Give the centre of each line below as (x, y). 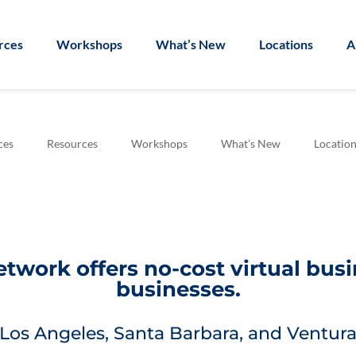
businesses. (178, 289)
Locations (286, 44)
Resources (72, 143)
